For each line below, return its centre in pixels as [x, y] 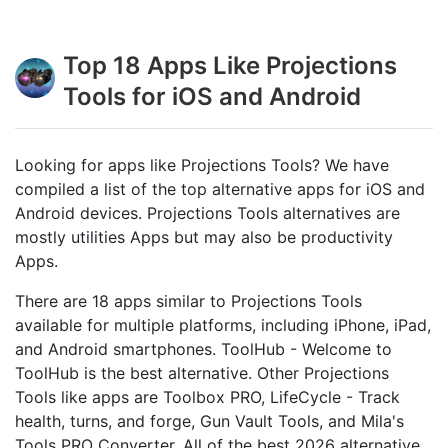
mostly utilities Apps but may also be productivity [204, 237]
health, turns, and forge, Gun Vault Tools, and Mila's [209, 421]
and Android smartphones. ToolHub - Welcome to [203, 349]
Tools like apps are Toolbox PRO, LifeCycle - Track [207, 397]
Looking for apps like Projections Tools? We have [202, 165]
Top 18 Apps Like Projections [230, 65]
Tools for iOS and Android [212, 96]
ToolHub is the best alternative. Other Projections [202, 373]
